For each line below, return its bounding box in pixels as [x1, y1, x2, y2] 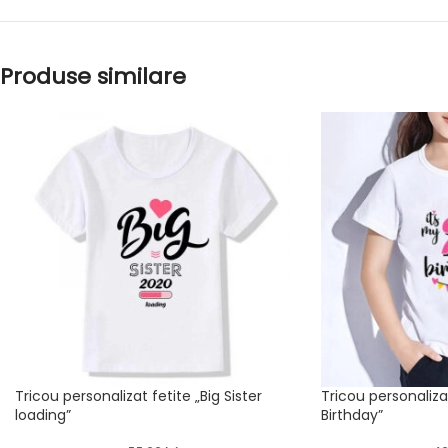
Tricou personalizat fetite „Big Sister [15, 386, 262, 406]
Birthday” [320, 405, 383, 425]
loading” [15, 405, 71, 425]
